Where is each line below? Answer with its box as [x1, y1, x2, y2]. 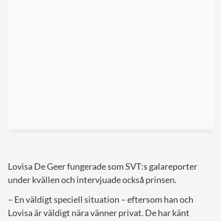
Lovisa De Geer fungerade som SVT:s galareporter [8, 161, 197, 172]
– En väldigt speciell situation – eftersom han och [8, 194, 193, 205]
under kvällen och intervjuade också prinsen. [8, 174, 177, 185]
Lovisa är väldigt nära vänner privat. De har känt [8, 207, 189, 219]
